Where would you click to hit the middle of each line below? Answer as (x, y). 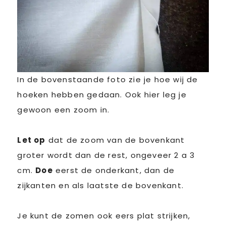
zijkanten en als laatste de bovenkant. (100, 186)
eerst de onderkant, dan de (114, 171)
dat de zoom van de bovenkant (115, 140)
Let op (32, 140)
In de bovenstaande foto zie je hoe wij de (108, 80)
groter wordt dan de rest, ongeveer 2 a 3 (106, 155)
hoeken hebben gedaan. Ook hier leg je (102, 95)
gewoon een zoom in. (64, 110)
